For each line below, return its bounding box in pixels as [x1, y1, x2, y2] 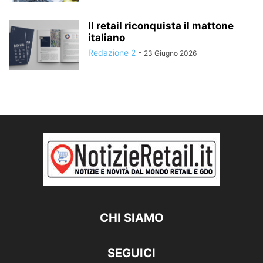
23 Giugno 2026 [144, 48, 197, 58]
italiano [88, 31, 125, 43]
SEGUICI [107, 245, 156, 260]
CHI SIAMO [99, 210, 164, 225]
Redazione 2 [88, 47, 136, 58]
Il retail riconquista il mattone [88, 19, 234, 32]
